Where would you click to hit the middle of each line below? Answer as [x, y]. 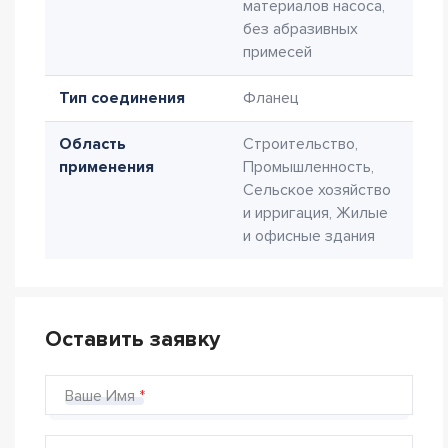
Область [92, 144]
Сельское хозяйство [317, 190]
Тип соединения [122, 98]
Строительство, [300, 144]
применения [106, 167]
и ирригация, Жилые [315, 213]
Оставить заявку [132, 339]
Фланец [271, 98]
